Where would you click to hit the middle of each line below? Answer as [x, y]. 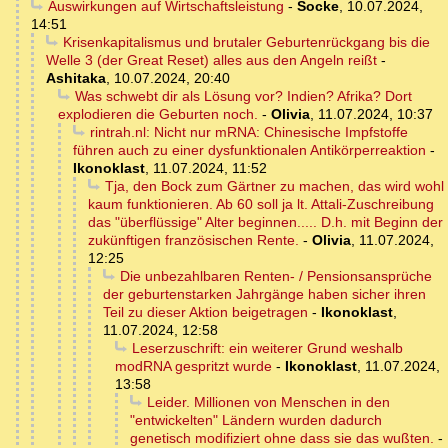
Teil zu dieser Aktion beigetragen [205, 311]
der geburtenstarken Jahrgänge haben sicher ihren [264, 293]
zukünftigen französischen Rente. [193, 239]
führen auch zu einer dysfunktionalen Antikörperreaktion [249, 149]
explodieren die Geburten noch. [158, 113]
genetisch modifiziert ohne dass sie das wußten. [282, 437]
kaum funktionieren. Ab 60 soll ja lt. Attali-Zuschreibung [261, 203]
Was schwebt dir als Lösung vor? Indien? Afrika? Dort [243, 95]
